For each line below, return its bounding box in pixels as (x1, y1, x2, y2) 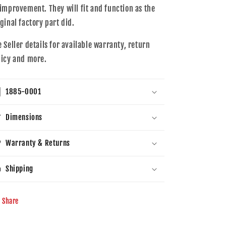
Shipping (6, 164, 33, 174)
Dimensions (6, 112, 42, 122)
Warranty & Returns (6, 138, 70, 148)
